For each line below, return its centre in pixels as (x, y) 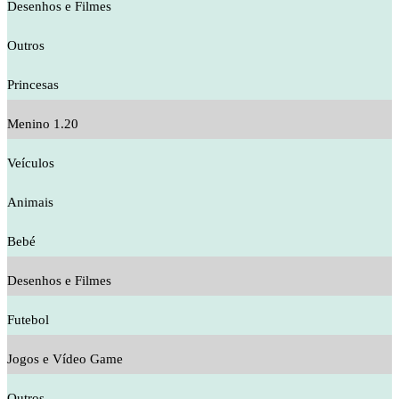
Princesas (33, 85)
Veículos (31, 163)
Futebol (28, 320)
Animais (30, 202)
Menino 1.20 (43, 124)
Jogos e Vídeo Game (65, 359)
